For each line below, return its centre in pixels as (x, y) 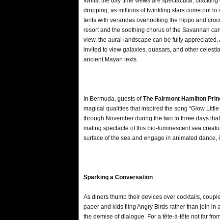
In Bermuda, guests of (113, 99)
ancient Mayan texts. (110, 59)
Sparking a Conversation (118, 177)
